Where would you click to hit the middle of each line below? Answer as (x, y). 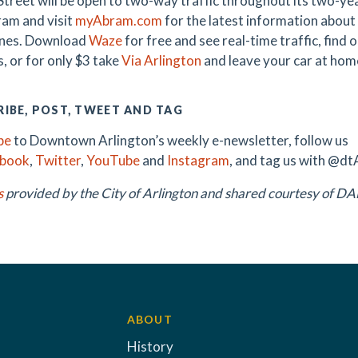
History (150, 346)
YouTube (113, 160)
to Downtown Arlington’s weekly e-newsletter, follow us (180, 140)
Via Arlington (161, 60)
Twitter (58, 160)
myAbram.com (119, 20)
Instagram (198, 160)
